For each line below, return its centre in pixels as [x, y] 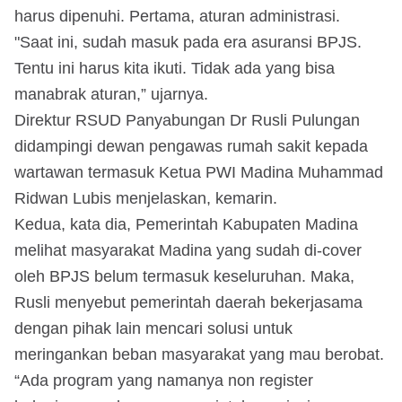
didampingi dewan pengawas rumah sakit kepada [191, 146]
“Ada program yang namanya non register [164, 380]
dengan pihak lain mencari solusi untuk [153, 328]
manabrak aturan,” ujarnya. [111, 94]
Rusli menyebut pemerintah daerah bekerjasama [188, 302]
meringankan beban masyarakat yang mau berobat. [199, 354]
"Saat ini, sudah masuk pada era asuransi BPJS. [188, 42]
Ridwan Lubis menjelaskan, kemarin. [146, 198]
